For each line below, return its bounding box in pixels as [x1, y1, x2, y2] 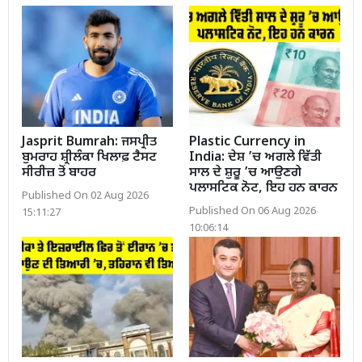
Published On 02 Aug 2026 [22, 189, 149, 203]
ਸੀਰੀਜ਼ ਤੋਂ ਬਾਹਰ [22, 164, 96, 182]
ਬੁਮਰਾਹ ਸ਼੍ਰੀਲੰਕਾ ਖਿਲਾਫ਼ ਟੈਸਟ [22, 149, 157, 166]
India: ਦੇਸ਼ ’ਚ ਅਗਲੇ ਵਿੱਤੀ [189, 149, 322, 166]
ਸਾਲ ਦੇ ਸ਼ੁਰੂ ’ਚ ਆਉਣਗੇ [189, 164, 301, 182]
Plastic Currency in [189, 133, 305, 151]
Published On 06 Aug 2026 [189, 204, 316, 218]
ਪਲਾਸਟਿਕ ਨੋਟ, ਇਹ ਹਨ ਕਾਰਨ [189, 179, 338, 197]
